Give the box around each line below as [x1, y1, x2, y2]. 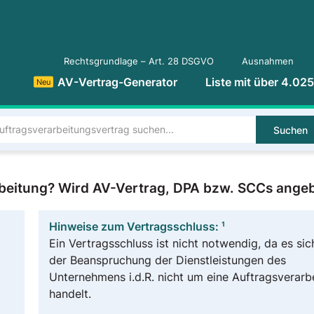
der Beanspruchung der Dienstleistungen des [48, 253, 286, 267]
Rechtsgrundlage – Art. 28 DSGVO [64, 56, 214, 67]
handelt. [48, 287, 91, 301]
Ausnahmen [242, 56, 294, 67]
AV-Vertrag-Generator [57, 75, 177, 89]
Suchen [273, 124, 308, 136]
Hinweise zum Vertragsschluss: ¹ [48, 219, 225, 233]
